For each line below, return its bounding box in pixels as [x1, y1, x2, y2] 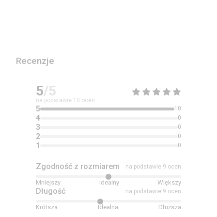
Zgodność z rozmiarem [36, 162, 120, 171]
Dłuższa [158, 203, 181, 211]
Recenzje [16, 55, 54, 66]
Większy [157, 179, 181, 186]
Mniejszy [36, 179, 61, 186]
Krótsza [36, 203, 58, 211]
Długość [36, 186, 65, 196]
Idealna [98, 203, 118, 211]
